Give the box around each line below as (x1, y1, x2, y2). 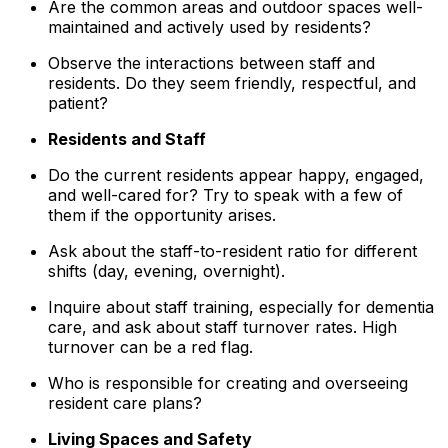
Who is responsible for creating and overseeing (48, 372, 408, 393)
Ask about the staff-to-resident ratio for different (48, 240, 417, 261)
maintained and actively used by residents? (48, 16, 371, 37)
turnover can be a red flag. (48, 336, 253, 357)
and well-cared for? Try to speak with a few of (48, 184, 403, 205)
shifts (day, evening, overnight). (48, 260, 285, 281)
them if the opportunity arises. (48, 204, 276, 225)
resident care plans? (48, 392, 202, 413)
